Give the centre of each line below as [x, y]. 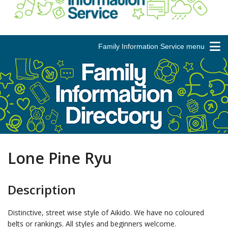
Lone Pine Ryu [60, 158]
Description [42, 189]
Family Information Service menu [151, 46]
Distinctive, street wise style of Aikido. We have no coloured [106, 212]
